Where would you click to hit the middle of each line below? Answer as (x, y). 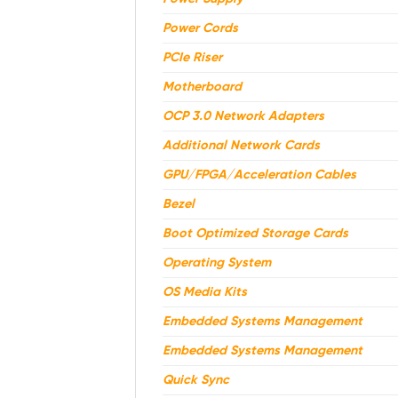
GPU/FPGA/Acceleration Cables (259, 175)
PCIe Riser (192, 58)
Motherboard (202, 88)
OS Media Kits (205, 293)
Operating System (217, 263)
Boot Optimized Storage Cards (255, 234)
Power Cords (200, 29)
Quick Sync (196, 381)
